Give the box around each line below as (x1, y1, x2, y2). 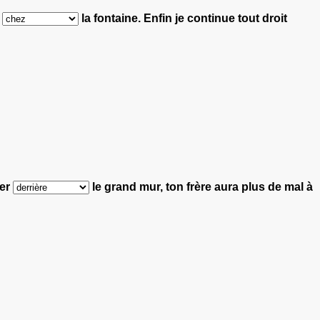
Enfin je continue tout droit (144, 11, 287, 24)
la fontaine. (79, 11, 144, 24)
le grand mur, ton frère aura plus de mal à (89, 180, 313, 193)
